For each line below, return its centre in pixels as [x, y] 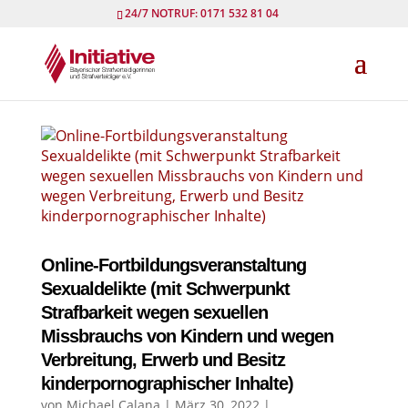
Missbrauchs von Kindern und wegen [187, 336]
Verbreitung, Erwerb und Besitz [163, 360]
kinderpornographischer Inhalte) [167, 383]
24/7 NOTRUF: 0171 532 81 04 [202, 13]
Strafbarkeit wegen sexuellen [154, 312]
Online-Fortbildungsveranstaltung [173, 265]
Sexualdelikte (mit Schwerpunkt [165, 289]
